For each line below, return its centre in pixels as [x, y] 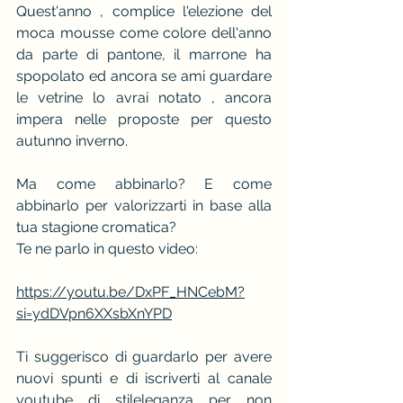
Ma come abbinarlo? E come [144, 184]
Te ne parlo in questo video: [107, 249]
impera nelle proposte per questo [144, 120]
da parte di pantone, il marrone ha [144, 55]
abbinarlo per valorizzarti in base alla [144, 206]
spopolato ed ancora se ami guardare [144, 76]
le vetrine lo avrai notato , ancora [144, 98]
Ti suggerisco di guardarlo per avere [144, 357]
